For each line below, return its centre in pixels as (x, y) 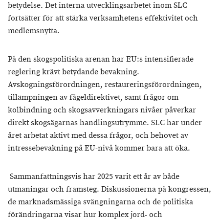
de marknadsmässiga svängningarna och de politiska (100, 202)
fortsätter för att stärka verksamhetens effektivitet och (103, 18)
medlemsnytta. (34, 31)
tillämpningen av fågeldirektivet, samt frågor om (93, 97)
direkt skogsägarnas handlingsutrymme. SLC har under (105, 123)
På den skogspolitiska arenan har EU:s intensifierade (101, 59)
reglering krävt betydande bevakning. (74, 72)
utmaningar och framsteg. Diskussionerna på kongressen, (109, 189)
